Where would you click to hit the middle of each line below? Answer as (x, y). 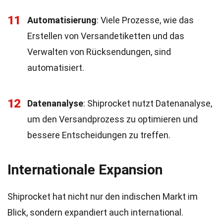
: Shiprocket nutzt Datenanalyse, (148, 103)
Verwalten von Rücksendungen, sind (99, 52)
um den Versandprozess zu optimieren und (112, 119)
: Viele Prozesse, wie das (145, 20)
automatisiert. (56, 68)
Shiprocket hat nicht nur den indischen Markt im (103, 196)
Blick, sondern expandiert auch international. (95, 212)
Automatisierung (62, 20)
